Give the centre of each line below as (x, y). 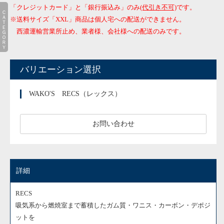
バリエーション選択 (60, 69)
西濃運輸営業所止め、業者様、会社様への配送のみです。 (98, 31)
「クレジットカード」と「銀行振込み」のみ (75, 7)
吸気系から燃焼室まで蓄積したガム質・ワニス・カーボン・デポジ (113, 205)
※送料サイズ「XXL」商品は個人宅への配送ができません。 (98, 19)
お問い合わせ (113, 123)
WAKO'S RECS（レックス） (75, 93)
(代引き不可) (158, 7)
